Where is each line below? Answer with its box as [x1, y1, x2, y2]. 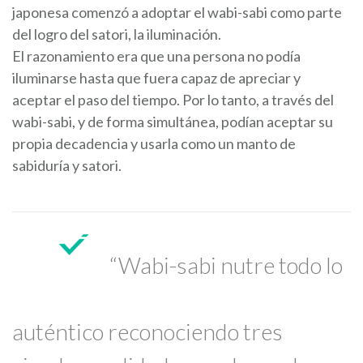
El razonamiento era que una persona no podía [12, 46, 301, 65]
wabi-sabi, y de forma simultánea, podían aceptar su [12, 112, 333, 130]
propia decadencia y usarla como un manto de [12, 134, 296, 152]
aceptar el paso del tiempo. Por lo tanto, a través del [12, 90, 334, 109]
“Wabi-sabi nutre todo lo [109, 250, 343, 279]
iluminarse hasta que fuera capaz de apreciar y [12, 68, 301, 87]
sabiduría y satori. [12, 156, 122, 174]
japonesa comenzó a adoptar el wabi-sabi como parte [12, 2, 342, 21]
